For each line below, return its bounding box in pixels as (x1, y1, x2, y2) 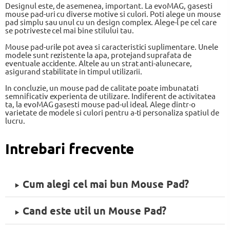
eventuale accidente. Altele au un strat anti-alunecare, (5, 58, 192, 68)
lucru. (5, 116, 25, 125)
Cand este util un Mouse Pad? (22, 204, 166, 218)
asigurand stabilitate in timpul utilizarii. (5, 66, 143, 76)
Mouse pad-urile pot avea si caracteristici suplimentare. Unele (5, 42, 218, 51)
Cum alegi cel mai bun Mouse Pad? (22, 177, 189, 190)
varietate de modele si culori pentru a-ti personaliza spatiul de (5, 107, 219, 117)
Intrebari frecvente (5, 139, 135, 157)
